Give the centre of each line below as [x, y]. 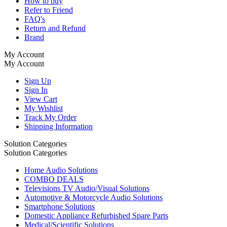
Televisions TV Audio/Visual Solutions [87, 188]
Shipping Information [59, 126]
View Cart [41, 99]
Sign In [36, 90]
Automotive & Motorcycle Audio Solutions [93, 197]
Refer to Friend [49, 10]
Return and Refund [55, 28]
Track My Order [50, 117]
